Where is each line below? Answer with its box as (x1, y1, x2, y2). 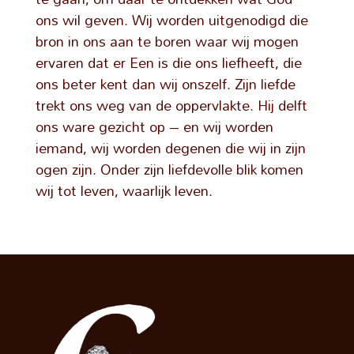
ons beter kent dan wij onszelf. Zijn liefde (35, 70, 296, 98)
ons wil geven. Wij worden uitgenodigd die (35, 6, 308, 34)
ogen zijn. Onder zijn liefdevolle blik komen (35, 155, 303, 183)
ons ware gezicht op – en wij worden (35, 112, 273, 141)
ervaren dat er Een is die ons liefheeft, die (35, 48, 302, 77)
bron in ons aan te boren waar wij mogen (35, 27, 299, 55)
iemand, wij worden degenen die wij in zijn (35, 134, 306, 162)
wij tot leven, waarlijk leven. (35, 176, 213, 205)
